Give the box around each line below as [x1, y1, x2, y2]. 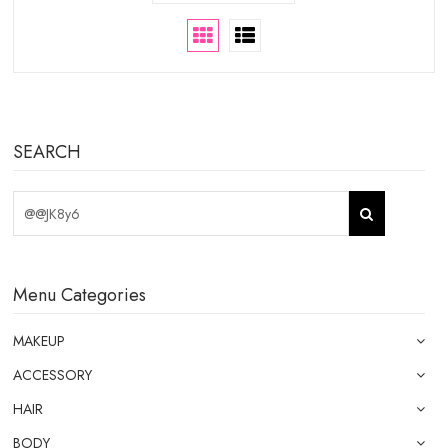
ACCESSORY [13, 365, 93, 385]
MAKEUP [13, 331, 66, 351]
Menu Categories [13, 282, 147, 308]
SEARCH [13, 139, 82, 165]
